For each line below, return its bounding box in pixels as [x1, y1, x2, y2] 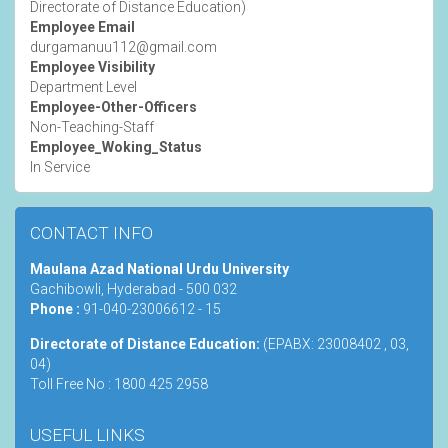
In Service [30, 158, 90, 175]
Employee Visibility [30, 58, 155, 75]
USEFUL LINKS [30, 424, 145, 445]
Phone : [30, 300, 80, 317]
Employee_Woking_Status [30, 138, 202, 155]
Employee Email [30, 18, 135, 35]
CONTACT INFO [30, 222, 153, 243]
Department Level [30, 78, 137, 95]
